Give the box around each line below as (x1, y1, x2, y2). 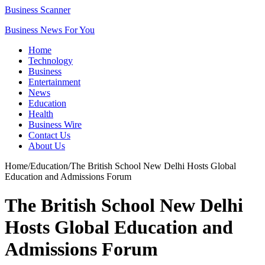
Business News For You (5, 25, 95, 35)
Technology (28, 56, 73, 66)
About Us (28, 141, 65, 151)
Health (28, 109, 53, 119)
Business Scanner (5, 5, 70, 15)
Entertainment (28, 77, 80, 87)
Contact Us (28, 130, 70, 140)
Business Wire (28, 119, 82, 130)
